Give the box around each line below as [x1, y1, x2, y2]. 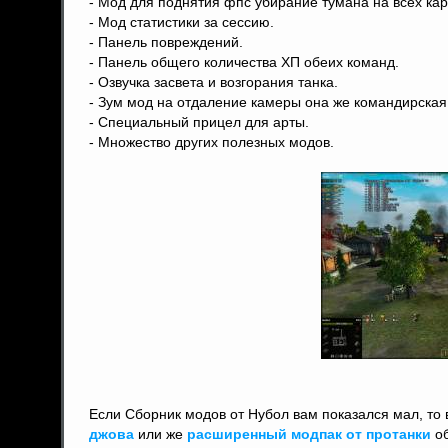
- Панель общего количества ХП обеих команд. [89, 54, 399, 70]
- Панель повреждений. [89, 34, 243, 50]
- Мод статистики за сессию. [89, 14, 274, 30]
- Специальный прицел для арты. [89, 114, 309, 130]
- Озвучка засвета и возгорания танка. [89, 74, 338, 90]
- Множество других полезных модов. [89, 134, 334, 150]
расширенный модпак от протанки [187, 426, 431, 442]
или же [134, 426, 187, 442]
